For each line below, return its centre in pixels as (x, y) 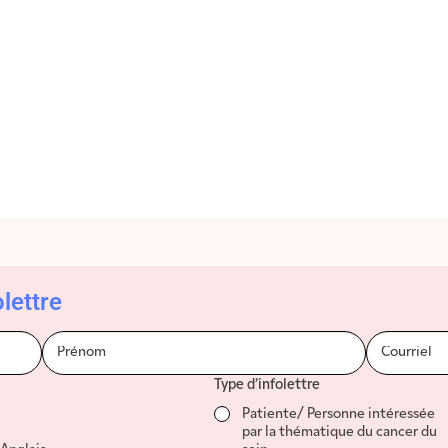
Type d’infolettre (266, 385)
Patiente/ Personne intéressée (338, 414)
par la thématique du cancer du (339, 432)
